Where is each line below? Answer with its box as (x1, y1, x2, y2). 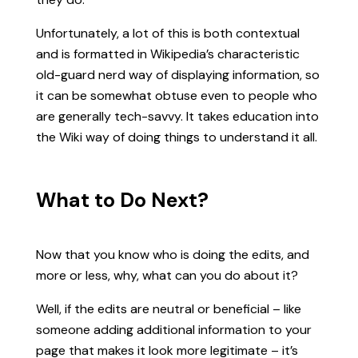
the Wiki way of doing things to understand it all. (35, 128, 317, 145)
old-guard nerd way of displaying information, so (35, 66, 320, 83)
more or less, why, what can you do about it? (35, 266, 298, 284)
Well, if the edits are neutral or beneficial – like (35, 300, 301, 317)
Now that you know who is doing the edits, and (35, 245, 309, 263)
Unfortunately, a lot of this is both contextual (35, 24, 300, 42)
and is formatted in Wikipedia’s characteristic (35, 45, 300, 62)
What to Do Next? (35, 186, 209, 213)
